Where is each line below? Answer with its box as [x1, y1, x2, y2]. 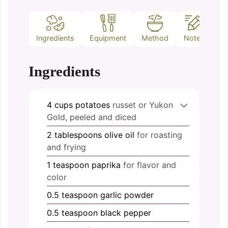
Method [141, 34, 168, 43]
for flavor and [123, 160, 176, 170]
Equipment [90, 34, 126, 43]
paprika [92, 160, 121, 170]
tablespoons [54, 130, 102, 140]
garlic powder [100, 190, 154, 201]
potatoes [75, 100, 110, 110]
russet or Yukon [112, 100, 173, 110]
